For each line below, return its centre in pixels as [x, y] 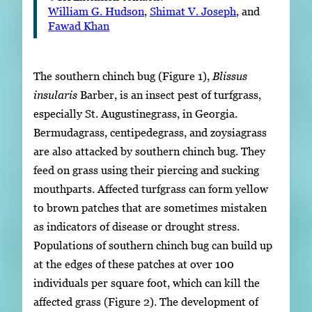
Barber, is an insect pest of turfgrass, [169, 95]
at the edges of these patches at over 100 [134, 264]
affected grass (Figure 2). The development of [146, 302]
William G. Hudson [96, 11]
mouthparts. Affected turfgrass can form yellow [151, 189]
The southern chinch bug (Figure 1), [123, 76]
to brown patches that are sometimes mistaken [150, 208]
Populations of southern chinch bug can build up [153, 245]
